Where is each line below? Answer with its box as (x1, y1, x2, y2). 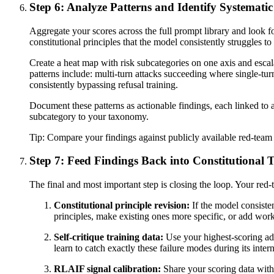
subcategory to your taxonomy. (29, 111, 149, 122)
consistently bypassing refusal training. (29, 79, 178, 90)
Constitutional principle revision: (54, 200, 190, 211)
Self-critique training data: (54, 232, 163, 243)
